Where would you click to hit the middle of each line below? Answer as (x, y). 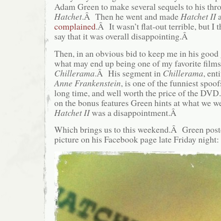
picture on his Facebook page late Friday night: (137, 139)
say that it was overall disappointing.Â (123, 36)
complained (75, 26)
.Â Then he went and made (131, 17)
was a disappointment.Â (135, 112)
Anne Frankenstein (88, 83)
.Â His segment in (129, 73)
